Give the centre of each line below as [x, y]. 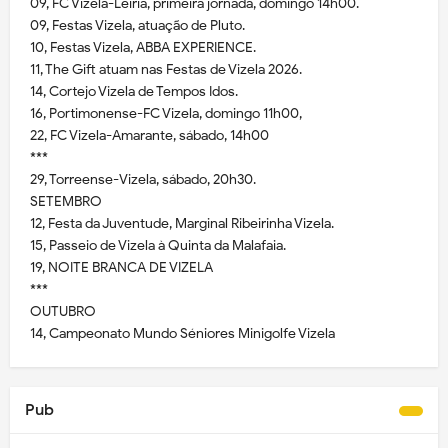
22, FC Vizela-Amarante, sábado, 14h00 [149, 135]
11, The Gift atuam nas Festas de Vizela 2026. [166, 69]
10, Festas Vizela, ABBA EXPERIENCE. [143, 47]
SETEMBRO [66, 201]
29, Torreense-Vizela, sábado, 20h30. [143, 179]
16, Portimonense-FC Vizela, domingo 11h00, [166, 113]
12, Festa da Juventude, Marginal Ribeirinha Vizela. [182, 223]
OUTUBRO [63, 311]
